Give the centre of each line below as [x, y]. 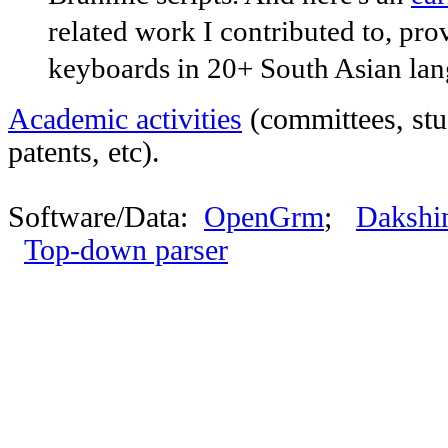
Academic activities [125, 119]
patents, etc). [84, 152]
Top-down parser [126, 250]
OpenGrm [264, 217]
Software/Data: [106, 217]
